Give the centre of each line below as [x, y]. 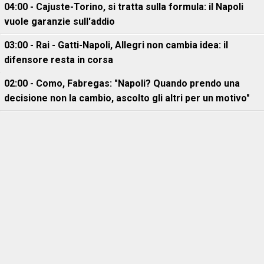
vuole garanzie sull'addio [60, 22]
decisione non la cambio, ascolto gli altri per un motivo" [127, 98]
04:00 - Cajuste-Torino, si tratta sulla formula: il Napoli [124, 7]
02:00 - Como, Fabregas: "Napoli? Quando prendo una [122, 83]
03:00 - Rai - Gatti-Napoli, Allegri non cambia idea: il [116, 45]
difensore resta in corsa [59, 60]
